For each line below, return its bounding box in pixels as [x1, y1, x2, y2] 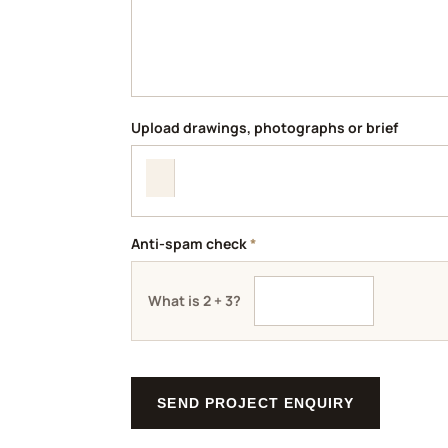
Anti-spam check [131, 234, 251, 254]
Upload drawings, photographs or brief [131, 118, 399, 138]
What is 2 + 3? [148, 291, 242, 311]
